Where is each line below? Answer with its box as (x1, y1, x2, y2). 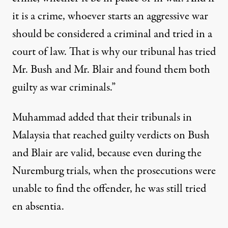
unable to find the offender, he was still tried (12, 181, 206, 197)
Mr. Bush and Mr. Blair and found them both (12, 62, 210, 78)
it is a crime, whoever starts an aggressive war (12, 8, 208, 25)
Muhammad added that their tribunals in (12, 109, 192, 126)
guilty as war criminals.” (12, 79, 116, 96)
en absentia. (12, 198, 64, 215)
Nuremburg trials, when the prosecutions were (12, 163, 216, 180)
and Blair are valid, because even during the (12, 145, 202, 162)
